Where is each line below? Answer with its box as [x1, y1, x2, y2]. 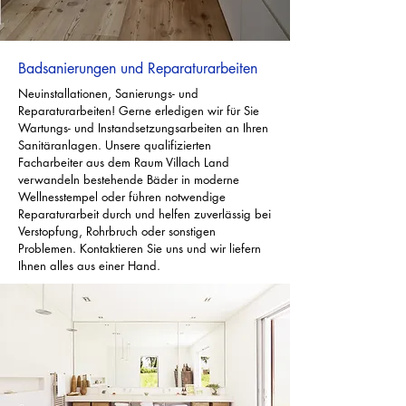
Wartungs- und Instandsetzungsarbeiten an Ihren [18, 120, 268, 136]
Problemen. [18, 240, 80, 256]
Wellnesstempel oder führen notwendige [18, 188, 226, 205]
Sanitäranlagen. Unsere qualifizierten [18, 137, 211, 153]
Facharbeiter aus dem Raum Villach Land [18, 154, 229, 170]
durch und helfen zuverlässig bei [102, 206, 271, 222]
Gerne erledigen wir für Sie [119, 102, 259, 119]
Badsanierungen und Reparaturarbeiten [18, 59, 257, 78]
